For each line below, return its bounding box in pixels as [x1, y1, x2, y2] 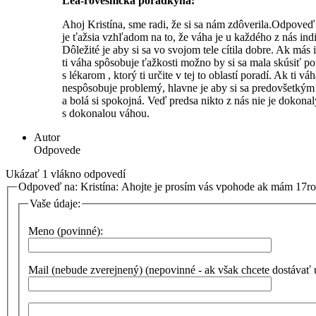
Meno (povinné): [28, 225, 103, 238]
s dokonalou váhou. [62, 107, 150, 119]
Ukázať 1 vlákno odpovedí [6, 168, 126, 180]
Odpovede [34, 144, 80, 156]
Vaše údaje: [30, 197, 80, 209]
